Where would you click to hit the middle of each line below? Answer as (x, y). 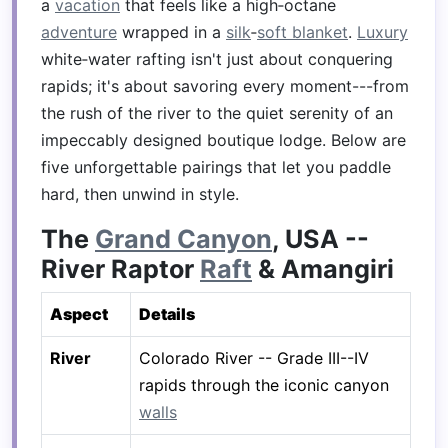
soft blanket (302, 32)
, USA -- (320, 239)
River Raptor (120, 269)
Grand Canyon (183, 239)
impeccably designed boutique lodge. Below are (223, 140)
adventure (79, 32)
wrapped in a (171, 32)
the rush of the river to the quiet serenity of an (217, 113)
